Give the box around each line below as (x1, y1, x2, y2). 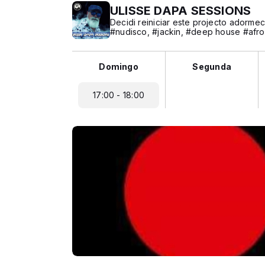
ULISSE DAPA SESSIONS (110, 4, 251, 18)
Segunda (192, 62, 231, 72)
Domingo (99, 62, 138, 72)
